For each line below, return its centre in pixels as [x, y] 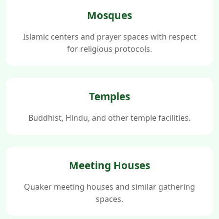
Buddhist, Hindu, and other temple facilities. [109, 118]
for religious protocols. [109, 49]
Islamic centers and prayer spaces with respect [109, 36]
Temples [109, 96]
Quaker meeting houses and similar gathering [109, 186]
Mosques [109, 15]
